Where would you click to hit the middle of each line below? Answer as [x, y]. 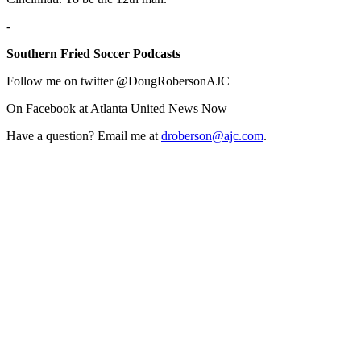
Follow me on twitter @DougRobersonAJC [118, 81]
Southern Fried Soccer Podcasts [93, 54]
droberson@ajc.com [212, 136]
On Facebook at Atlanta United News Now [117, 109]
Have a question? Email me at [84, 136]
